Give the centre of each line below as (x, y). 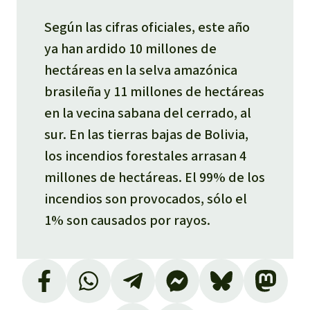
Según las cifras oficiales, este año (147, 27)
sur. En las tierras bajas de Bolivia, (146, 134)
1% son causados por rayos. (127, 220)
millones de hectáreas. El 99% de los (155, 177)
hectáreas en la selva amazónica (141, 70)
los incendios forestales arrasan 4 (145, 156)
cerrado (210, 113)
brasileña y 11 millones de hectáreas (154, 91)
